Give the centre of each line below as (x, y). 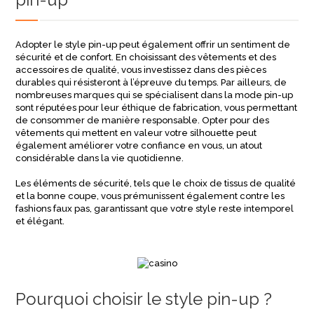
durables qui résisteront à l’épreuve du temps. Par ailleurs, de (151, 82)
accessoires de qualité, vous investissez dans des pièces (141, 70)
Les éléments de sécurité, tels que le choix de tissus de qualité (156, 183)
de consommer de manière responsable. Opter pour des (143, 120)
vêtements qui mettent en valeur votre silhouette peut (136, 133)
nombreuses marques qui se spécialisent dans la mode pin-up (155, 95)
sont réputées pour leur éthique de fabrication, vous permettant (157, 108)
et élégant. (40, 221)
